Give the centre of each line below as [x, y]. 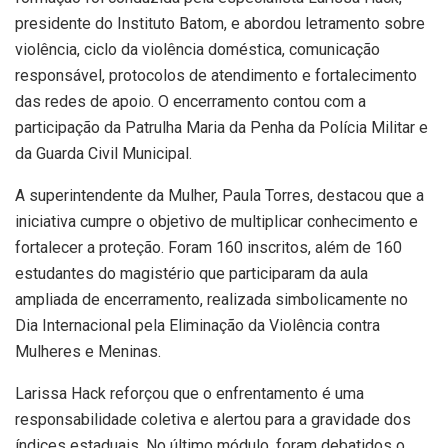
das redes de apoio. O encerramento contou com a [190, 101]
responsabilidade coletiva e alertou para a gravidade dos [213, 419]
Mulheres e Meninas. [88, 351]
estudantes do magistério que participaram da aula [191, 273]
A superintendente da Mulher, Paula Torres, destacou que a [219, 195]
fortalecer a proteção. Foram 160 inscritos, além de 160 [208, 247]
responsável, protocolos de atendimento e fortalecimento [216, 75]
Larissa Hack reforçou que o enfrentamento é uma [189, 393]
